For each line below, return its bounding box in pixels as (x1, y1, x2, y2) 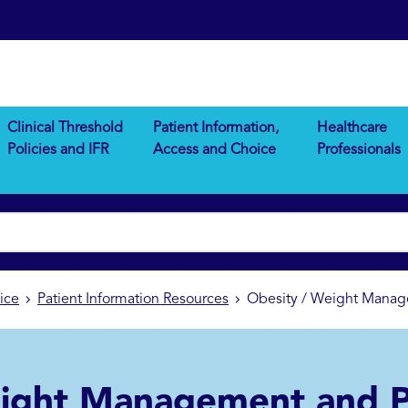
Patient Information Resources (37, 292, 229, 308)
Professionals (316, 143, 401, 158)
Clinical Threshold (7, 121, 124, 137)
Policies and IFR (7, 143, 109, 158)
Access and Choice (153, 143, 277, 158)
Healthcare (316, 121, 387, 137)
